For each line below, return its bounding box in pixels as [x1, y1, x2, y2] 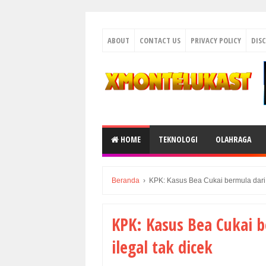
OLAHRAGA [216, 134, 251, 145]
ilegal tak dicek [112, 236, 213, 258]
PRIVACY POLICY [191, 35, 241, 46]
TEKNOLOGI [159, 134, 198, 145]
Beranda [112, 176, 140, 185]
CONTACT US [140, 35, 180, 46]
